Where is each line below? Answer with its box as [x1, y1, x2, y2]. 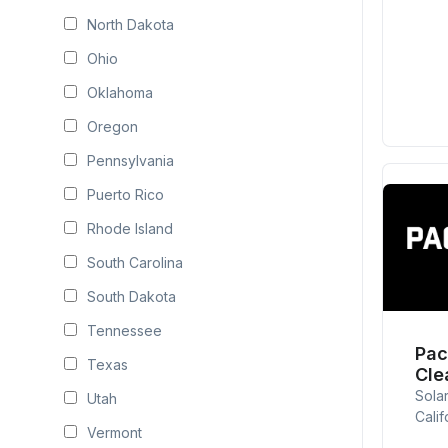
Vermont [87, 424, 142, 441]
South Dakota [87, 288, 176, 305]
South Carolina [87, 254, 183, 271]
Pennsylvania [87, 152, 174, 169]
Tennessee [87, 322, 162, 339]
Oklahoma [87, 84, 153, 101]
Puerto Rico [87, 186, 164, 203]
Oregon [87, 118, 138, 135]
